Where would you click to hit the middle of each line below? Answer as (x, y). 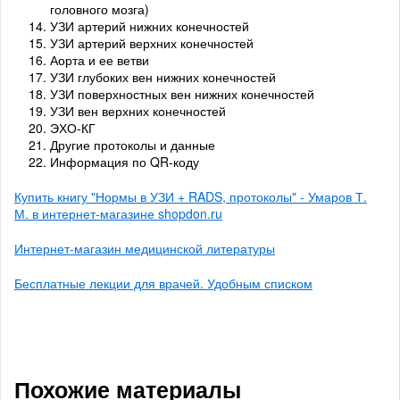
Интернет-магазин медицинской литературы (145, 249)
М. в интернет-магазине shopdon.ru (118, 214)
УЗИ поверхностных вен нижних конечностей (182, 94)
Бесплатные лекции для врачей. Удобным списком (163, 283)
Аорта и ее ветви (100, 60)
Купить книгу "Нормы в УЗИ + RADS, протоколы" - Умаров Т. (191, 197)
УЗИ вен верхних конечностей (138, 111)
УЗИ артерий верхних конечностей (152, 43)
